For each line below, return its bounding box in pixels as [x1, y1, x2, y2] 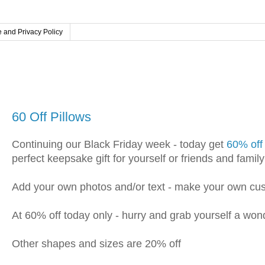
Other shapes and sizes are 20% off [12, 238, 181, 250]
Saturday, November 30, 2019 [14, 92, 152, 100]
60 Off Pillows [12, 109, 91, 124]
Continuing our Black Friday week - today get [12, 138, 227, 151]
